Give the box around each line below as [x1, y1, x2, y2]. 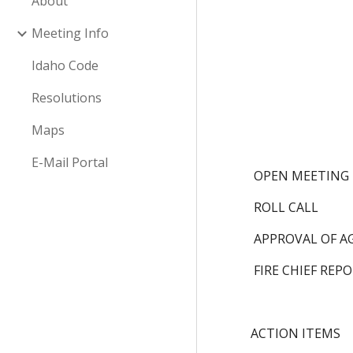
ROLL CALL [254, 199, 319, 216]
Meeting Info [32, 24, 109, 42]
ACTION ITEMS [251, 325, 341, 342]
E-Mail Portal [32, 154, 108, 171]
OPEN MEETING [254, 167, 350, 184]
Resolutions [32, 89, 102, 106]
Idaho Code [32, 57, 98, 74]
